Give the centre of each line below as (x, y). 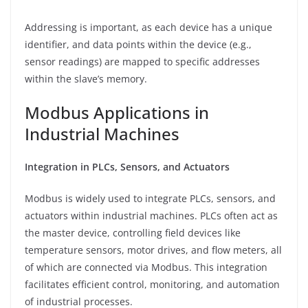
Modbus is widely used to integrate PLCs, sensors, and (150, 198)
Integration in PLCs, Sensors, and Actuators (127, 166)
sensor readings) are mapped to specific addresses (142, 61)
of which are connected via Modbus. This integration (146, 267)
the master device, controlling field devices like (133, 232)
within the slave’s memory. (86, 78)
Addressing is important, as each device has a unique (148, 27)
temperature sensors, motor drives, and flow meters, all (153, 250)
